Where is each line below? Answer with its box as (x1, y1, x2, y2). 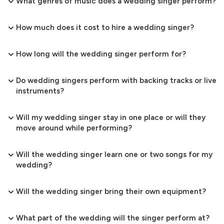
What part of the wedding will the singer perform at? (16, 213, 209, 223)
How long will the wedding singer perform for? (16, 49, 186, 59)
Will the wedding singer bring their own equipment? (16, 187, 206, 196)
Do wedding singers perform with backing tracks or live (16, 76, 216, 85)
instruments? (16, 86, 64, 96)
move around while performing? (16, 123, 132, 133)
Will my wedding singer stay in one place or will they (16, 113, 205, 122)
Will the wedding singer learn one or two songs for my (16, 150, 212, 159)
